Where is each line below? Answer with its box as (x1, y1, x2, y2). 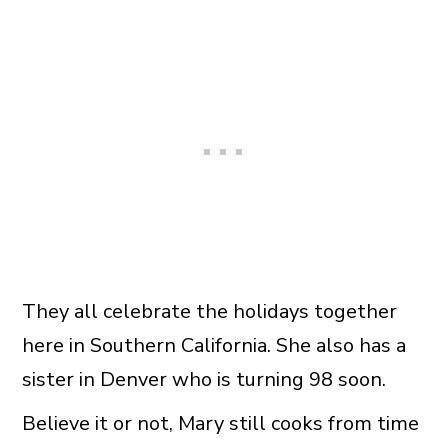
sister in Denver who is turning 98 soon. (21, 365, 386, 393)
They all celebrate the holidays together (21, 297, 397, 325)
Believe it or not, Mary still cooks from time (21, 409, 419, 437)
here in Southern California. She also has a (21, 331, 406, 359)
